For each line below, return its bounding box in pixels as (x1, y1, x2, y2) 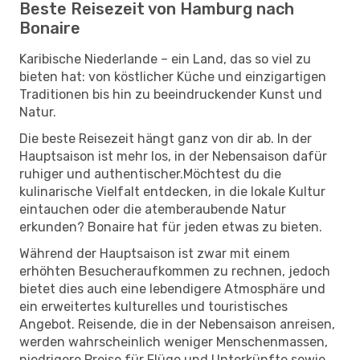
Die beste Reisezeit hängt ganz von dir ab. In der (19, 130, 312, 146)
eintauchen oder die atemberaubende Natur (19, 201, 286, 217)
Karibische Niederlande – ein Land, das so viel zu (19, 51, 311, 67)
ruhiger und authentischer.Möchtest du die (19, 166, 281, 182)
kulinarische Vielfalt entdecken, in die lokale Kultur (19, 183, 325, 199)
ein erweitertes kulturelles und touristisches (19, 298, 288, 314)
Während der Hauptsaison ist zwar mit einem (19, 245, 290, 261)
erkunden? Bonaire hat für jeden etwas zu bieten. (19, 219, 322, 235)
